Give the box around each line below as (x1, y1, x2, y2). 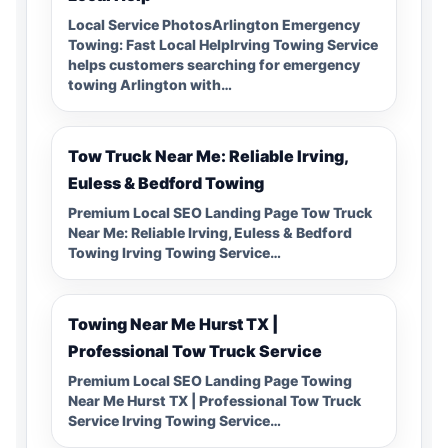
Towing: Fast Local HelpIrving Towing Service (68, 35, 378, 53)
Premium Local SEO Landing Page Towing (68, 371, 352, 389)
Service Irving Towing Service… (68, 411, 281, 429)
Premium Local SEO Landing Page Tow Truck (68, 203, 372, 221)
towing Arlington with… (68, 75, 232, 93)
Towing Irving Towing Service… (68, 243, 281, 261)
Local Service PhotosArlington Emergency (68, 15, 360, 33)
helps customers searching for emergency (68, 55, 360, 73)
